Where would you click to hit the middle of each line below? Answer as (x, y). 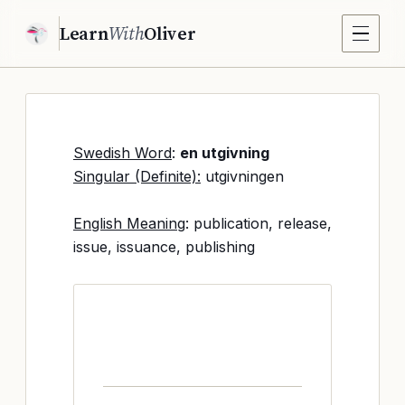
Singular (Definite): (137, 176)
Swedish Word (122, 153)
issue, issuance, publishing (164, 247)
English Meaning (129, 223)
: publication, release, (259, 223)
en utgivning (225, 153)
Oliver (170, 33)
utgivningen (242, 176)
